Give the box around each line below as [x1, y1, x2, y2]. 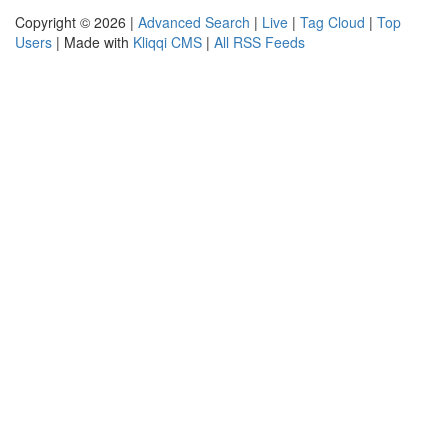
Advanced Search [138, 12, 250, 32]
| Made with [52, 32, 133, 52]
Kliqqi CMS [133, 32, 202, 52]
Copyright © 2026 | [15, 12, 138, 32]
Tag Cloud [300, 12, 365, 32]
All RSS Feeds [214, 32, 305, 52]
